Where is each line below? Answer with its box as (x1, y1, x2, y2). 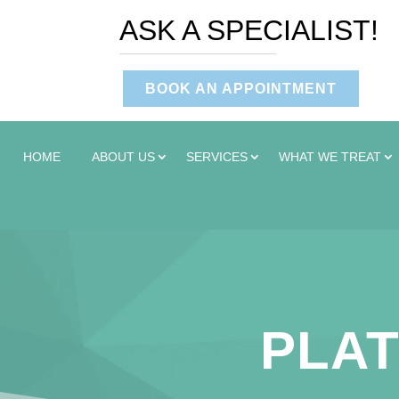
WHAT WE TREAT (279, 150, 381, 164)
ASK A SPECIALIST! (119, 14, 379, 46)
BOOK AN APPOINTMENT (145, 81, 338, 96)
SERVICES (186, 150, 248, 164)
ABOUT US (92, 150, 155, 164)
